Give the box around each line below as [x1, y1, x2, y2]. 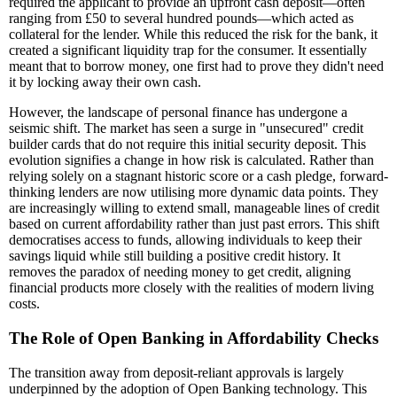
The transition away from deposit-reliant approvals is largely [9, 364, 344, 380]
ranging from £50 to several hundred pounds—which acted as [9, 11, 354, 27]
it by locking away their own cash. [9, 74, 201, 90]
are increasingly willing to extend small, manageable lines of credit [9, 200, 379, 216]
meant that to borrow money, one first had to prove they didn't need [9, 58, 384, 74]
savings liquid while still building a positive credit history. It [9, 248, 340, 264]
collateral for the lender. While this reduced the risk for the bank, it [9, 27, 378, 43]
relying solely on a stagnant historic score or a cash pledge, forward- [9, 168, 388, 184]
